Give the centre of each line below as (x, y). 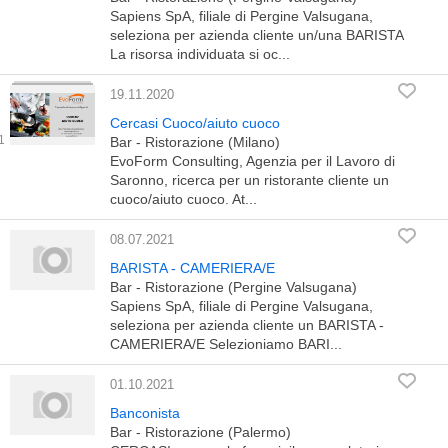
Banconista (145, 413)
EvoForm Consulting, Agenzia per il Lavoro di (252, 161)
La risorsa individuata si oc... (200, 54)
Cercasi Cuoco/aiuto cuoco (195, 123)
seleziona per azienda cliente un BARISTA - (247, 325)
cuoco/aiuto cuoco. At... (183, 199)
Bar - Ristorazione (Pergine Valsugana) (233, 287)
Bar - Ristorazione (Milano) (195, 142)
